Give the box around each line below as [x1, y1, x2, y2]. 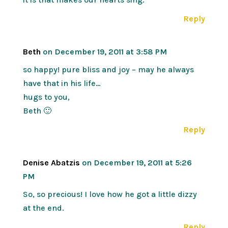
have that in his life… [22, 78, 101, 88]
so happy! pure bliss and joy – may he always [22, 64, 194, 74]
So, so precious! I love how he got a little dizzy [22, 189, 197, 199]
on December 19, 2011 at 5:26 [81, 157, 192, 167]
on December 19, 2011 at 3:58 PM [42, 46, 167, 56]
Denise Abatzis [22, 157, 80, 167]
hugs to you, [22, 92, 70, 102]
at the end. [22, 203, 64, 213]
